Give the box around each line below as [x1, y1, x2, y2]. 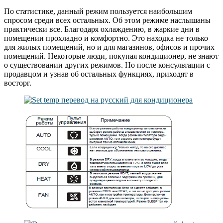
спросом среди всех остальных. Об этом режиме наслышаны [4, 15, 211, 24]
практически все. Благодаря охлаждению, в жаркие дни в [4, 24, 200, 33]
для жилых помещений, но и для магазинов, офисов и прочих [4, 42, 215, 51]
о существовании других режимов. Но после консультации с [4, 60, 210, 69]
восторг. [4, 78, 31, 87]
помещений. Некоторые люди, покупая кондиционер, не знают [4, 51, 219, 60]
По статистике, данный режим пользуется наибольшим [4, 6, 192, 15]
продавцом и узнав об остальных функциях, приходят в [4, 69, 194, 78]
